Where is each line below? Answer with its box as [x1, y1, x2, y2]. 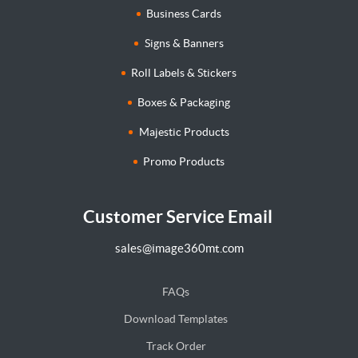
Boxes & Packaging [137, 95, 231, 109]
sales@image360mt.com [114, 241, 244, 255]
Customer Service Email [82, 205, 276, 226]
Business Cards [146, 7, 222, 20]
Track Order [145, 339, 206, 352]
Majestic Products [138, 125, 229, 138]
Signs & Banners [144, 36, 224, 50]
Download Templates [124, 312, 228, 325]
